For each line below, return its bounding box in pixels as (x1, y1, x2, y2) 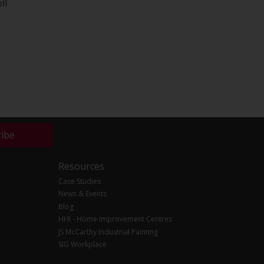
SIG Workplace (58, 239, 107, 250)
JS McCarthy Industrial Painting (58, 226, 158, 237)
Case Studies (58, 176, 101, 186)
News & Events (58, 189, 107, 199)
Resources (58, 160, 104, 173)
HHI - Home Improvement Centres (58, 214, 172, 225)
